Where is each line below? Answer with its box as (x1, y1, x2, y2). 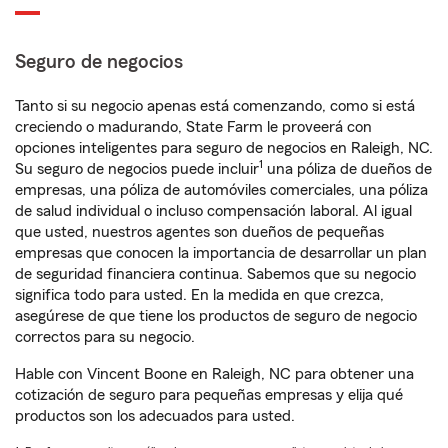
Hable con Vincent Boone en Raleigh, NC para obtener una (15, 366, 414, 382)
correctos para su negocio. (15, 329, 195, 345)
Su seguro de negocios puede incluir (15, 161, 259, 177)
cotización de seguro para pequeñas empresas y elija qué (15, 387, 403, 403)
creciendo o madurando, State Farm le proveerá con (15, 119, 372, 135)
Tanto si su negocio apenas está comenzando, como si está (15, 98, 415, 114)
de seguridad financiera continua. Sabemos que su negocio (15, 266, 416, 282)
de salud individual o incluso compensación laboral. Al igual (15, 203, 412, 219)
